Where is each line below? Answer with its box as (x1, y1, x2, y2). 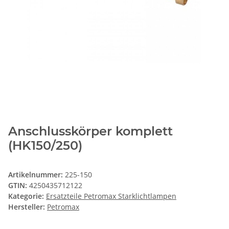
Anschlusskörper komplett (8, 123, 173, 139)
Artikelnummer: (8, 169, 65, 179)
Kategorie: (8, 191, 46, 201)
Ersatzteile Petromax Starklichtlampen (46, 191, 176, 201)
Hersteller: (8, 201, 45, 212)
